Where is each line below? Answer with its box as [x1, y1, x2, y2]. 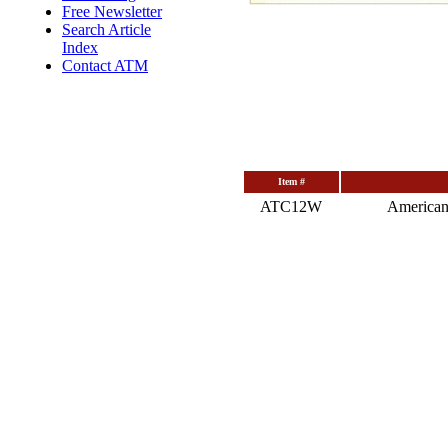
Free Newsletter [62, 3, 162, 20]
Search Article [62, 21, 151, 38]
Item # [277, 176, 305, 187]
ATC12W [260, 198, 322, 215]
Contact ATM [62, 57, 148, 74]
